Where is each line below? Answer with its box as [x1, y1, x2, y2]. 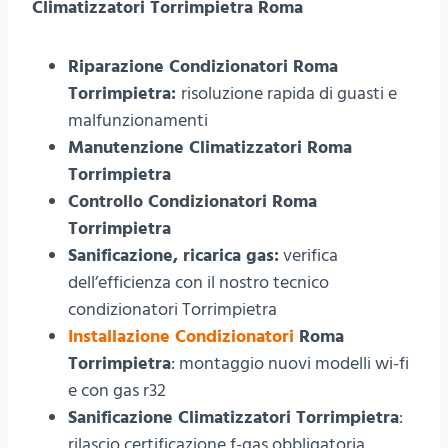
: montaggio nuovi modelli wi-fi [171, 350, 409, 376]
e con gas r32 [68, 377, 166, 403]
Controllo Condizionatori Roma [68, 188, 317, 214]
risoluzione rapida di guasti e [181, 80, 397, 106]
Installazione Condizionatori [68, 323, 294, 349]
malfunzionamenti [68, 107, 208, 133]
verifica [279, 242, 338, 268]
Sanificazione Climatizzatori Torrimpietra [68, 404, 399, 430]
